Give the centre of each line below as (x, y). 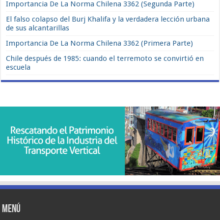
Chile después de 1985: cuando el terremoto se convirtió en (105, 58)
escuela (18, 67)
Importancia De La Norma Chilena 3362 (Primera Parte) (100, 43)
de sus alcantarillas (38, 28)
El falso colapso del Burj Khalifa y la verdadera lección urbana (108, 19)
